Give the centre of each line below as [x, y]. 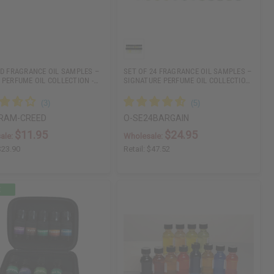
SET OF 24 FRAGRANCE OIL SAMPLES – [188, 72]
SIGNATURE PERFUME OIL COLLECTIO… [187, 81]
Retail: [135, 149]
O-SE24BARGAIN [157, 118]
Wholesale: [144, 136]
